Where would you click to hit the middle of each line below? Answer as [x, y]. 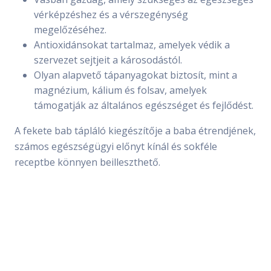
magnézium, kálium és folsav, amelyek [120, 90]
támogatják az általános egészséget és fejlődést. [144, 105]
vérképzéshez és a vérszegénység [111, 14]
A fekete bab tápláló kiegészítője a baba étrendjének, [135, 130]
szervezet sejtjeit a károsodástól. [108, 60]
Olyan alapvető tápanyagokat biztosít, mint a [135, 75]
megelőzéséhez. [70, 29]
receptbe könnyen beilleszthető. [87, 162]
